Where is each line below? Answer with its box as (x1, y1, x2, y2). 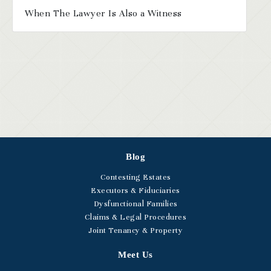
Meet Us (118, 249, 153, 260)
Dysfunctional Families (93, 198, 178, 209)
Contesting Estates (100, 172, 171, 182)
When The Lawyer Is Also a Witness (25, 7, 182, 19)
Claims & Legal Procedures (84, 212, 187, 222)
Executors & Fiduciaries (91, 185, 180, 195)
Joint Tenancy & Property (88, 225, 183, 235)
